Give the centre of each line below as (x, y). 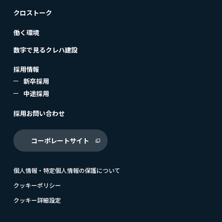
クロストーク (32, 12)
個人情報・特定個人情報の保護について (67, 170)
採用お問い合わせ (39, 113)
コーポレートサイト (60, 140)
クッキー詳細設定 (37, 200)
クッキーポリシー (37, 185)
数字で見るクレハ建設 (45, 50)
